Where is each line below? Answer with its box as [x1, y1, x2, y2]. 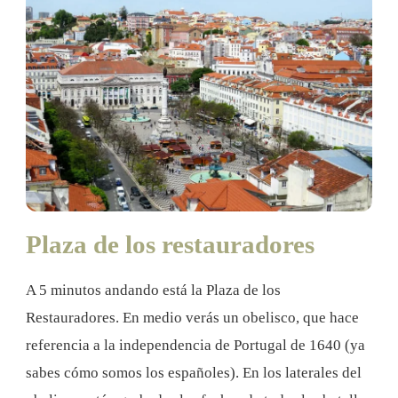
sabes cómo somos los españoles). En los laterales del [26, 364, 362, 382]
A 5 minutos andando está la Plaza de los [26, 282, 281, 299]
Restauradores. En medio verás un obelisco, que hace [26, 309, 359, 327]
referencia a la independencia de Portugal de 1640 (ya [26, 337, 365, 354]
